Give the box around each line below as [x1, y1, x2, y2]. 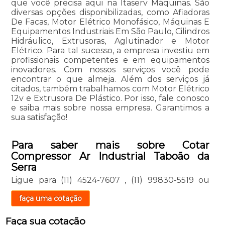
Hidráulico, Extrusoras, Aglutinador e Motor [11, 36, 210, 46]
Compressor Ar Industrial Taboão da [11, 150, 210, 163]
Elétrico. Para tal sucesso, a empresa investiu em [11, 46, 210, 56]
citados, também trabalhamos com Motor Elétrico [11, 84, 210, 94]
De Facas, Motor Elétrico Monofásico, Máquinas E [11, 17, 210, 27]
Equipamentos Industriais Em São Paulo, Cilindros [11, 27, 210, 37]
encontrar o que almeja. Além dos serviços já [11, 74, 210, 84]
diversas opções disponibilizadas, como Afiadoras [11, 8, 210, 18]
